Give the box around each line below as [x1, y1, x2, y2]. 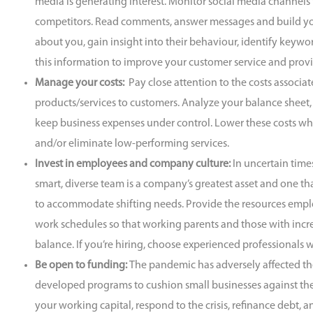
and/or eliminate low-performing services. [35, 138, 229, 150]
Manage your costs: [35, 78, 126, 89]
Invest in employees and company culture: [35, 159, 233, 170]
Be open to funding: [35, 260, 129, 272]
